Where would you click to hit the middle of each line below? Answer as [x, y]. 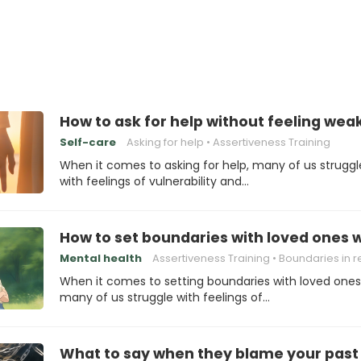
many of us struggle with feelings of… [165, 297]
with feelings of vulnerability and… [154, 181]
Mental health [101, 258]
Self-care [88, 142]
